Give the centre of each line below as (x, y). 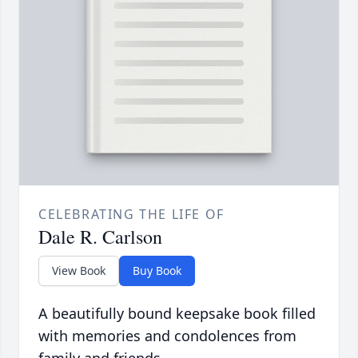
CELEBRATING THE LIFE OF (131, 215)
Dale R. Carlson (100, 237)
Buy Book (157, 271)
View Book (79, 271)
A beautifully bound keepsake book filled (177, 314)
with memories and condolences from (167, 336)
